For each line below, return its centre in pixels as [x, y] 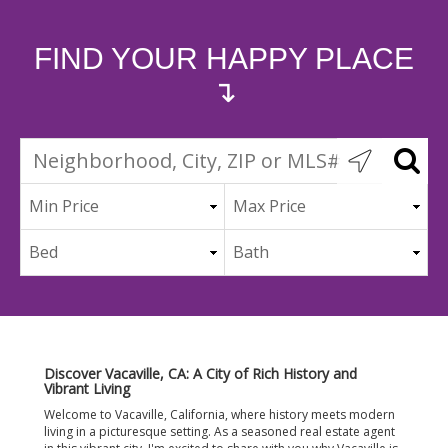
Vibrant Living [87, 388]
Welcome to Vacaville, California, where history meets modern [219, 414]
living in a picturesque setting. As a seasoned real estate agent [219, 431]
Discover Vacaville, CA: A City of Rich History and [200, 373]
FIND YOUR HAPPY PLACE [224, 58]
